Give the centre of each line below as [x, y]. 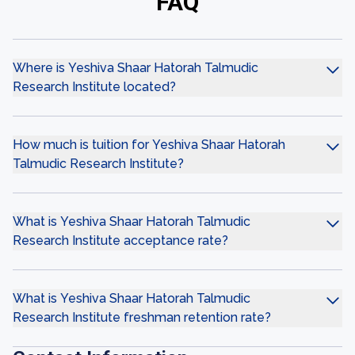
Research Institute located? [94, 87]
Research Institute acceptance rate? [120, 240]
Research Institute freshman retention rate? [142, 317]
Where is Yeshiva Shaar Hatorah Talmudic [136, 68]
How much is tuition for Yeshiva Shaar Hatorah [149, 145]
